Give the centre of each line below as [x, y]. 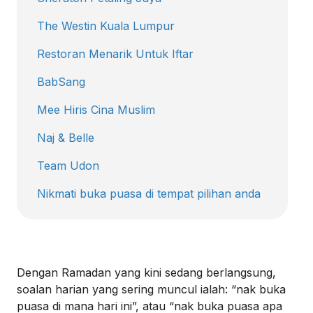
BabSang [61, 81]
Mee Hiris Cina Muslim [96, 109]
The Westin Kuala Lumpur [106, 26]
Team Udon [68, 165]
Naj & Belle [66, 137]
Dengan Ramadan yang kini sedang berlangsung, [146, 272]
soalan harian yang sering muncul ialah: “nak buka [151, 289]
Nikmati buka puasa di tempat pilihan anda [149, 193]
